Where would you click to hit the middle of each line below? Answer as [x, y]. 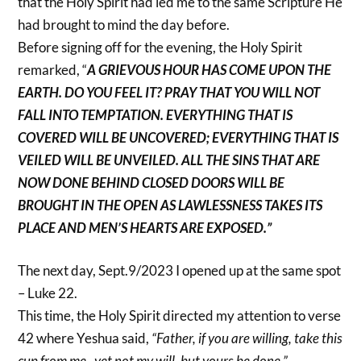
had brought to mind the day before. [124, 24]
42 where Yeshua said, [85, 338]
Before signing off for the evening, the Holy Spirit [160, 47]
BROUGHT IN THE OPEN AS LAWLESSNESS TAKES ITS [170, 205]
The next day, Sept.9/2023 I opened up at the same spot [180, 271]
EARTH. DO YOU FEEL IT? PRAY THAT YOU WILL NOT [169, 92]
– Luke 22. [48, 293]
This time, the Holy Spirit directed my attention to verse [180, 316]
